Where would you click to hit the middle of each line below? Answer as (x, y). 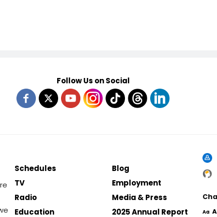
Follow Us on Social (93, 81)
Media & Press (140, 197)
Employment (137, 183)
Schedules (36, 168)
